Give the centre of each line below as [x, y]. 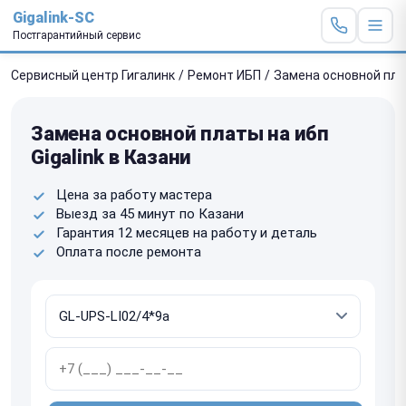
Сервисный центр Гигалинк [93, 75]
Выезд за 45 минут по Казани [150, 213]
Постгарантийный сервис [77, 35]
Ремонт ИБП [224, 75]
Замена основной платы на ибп [180, 133]
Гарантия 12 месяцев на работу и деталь [187, 232]
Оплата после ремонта [129, 251]
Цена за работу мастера [134, 194]
